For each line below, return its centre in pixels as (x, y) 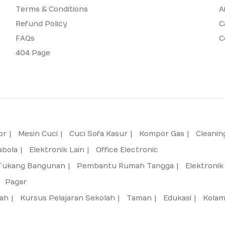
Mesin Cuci (38, 134)
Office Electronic (127, 150)
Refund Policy (41, 24)
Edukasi (177, 198)
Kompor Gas (162, 134)
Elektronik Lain (57, 150)
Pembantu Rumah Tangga (125, 166)
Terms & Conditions (52, 9)
